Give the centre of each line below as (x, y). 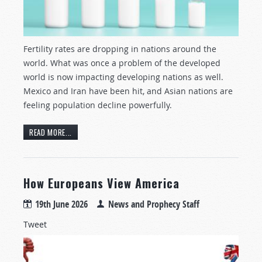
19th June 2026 (61, 204)
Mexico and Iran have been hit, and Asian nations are (128, 91)
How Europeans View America (101, 183)
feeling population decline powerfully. (98, 105)
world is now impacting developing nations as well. (123, 77)
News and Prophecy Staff (154, 204)
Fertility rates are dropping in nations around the (120, 49)
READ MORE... (51, 132)
